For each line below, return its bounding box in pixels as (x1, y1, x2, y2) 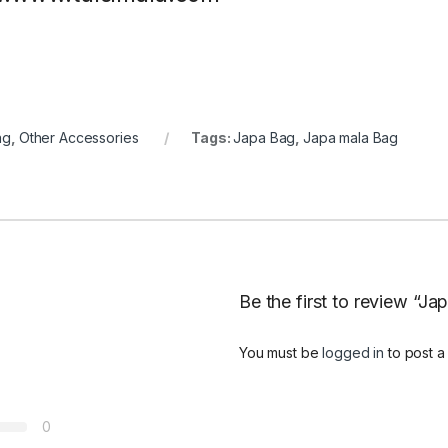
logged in (322, 343, 385, 361)
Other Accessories (18, 128, 139, 146)
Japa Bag (233, 128, 296, 146)
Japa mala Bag (303, 128, 399, 146)
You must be (239, 343, 323, 361)
